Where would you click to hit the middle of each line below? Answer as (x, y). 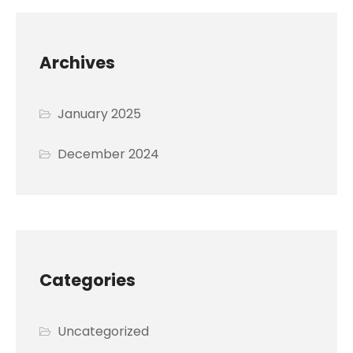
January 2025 (100, 114)
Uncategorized (104, 332)
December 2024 (109, 154)
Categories (87, 281)
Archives (77, 63)
